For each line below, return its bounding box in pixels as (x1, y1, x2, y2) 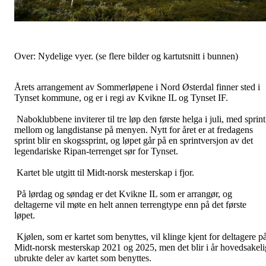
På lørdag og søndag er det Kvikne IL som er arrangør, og (14, 189, 232, 199)
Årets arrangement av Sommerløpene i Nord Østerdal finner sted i (14, 82, 260, 92)
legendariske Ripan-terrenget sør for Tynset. (14, 146, 180, 156)
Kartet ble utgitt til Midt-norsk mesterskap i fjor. (14, 167, 197, 178)
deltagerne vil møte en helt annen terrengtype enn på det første (14, 199, 246, 210)
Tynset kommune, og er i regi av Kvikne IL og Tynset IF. (14, 93, 230, 103)
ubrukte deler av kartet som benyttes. (14, 253, 154, 263)
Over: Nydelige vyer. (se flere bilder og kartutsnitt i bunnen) (14, 51, 238, 61)
